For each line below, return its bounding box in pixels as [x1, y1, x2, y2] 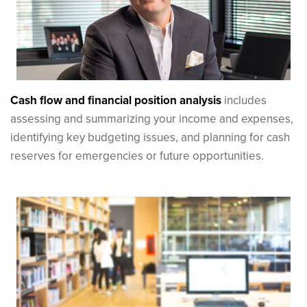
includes [221, 91, 267, 108]
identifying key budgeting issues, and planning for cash [10, 128, 290, 145]
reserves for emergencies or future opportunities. [10, 147, 264, 164]
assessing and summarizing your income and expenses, [10, 110, 293, 127]
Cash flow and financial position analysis [10, 91, 221, 108]
